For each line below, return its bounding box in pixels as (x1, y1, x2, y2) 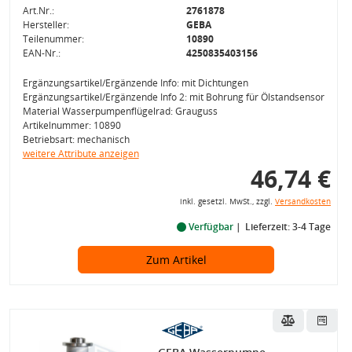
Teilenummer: (22, 32, 84, 46)
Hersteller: (22, 18, 69, 31)
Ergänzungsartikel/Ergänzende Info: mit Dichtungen (22, 76, 248, 90)
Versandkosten (274, 196, 331, 207)
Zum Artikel (145, 252, 207, 267)
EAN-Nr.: (22, 46, 60, 60)
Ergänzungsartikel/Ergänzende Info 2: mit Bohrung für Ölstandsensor (22, 90, 324, 104)
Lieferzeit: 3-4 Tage (244, 220, 331, 233)
